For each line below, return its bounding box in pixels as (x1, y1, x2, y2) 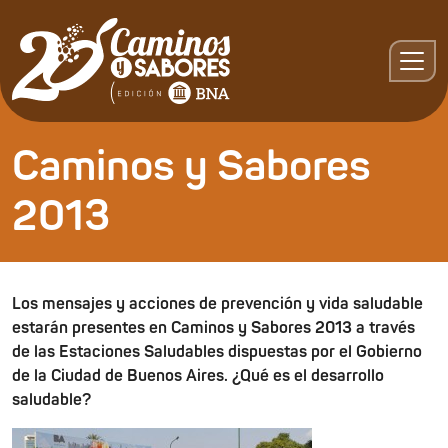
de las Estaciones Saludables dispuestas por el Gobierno (12, 342, 422, 362)
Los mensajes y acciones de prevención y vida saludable (12, 294, 423, 314)
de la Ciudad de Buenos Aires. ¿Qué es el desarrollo (12, 366, 384, 386)
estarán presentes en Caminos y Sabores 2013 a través (12, 318, 415, 338)
